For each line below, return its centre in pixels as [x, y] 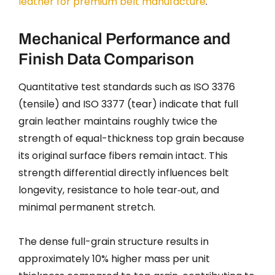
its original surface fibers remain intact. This [123, 155]
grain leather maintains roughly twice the [118, 121]
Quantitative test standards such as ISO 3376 [127, 87]
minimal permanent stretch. [87, 207]
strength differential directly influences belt [124, 172]
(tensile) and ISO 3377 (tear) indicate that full [128, 104]
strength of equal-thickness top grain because [131, 138]
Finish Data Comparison [106, 59]
